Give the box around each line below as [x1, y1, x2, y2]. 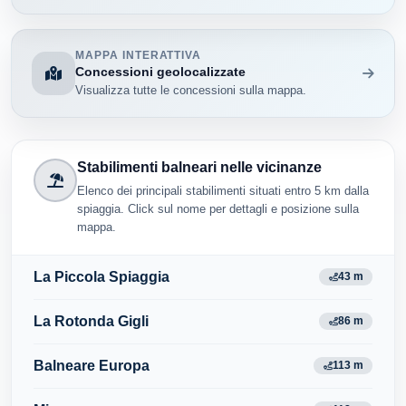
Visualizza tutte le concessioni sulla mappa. [75, 83, 307, 98]
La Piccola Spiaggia [34, 268, 169, 285]
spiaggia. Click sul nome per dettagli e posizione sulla [77, 201, 359, 216]
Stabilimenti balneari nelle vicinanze [77, 159, 322, 176]
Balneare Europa [34, 357, 150, 373]
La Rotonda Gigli [34, 313, 149, 329]
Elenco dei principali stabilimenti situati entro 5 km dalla [77, 183, 369, 198]
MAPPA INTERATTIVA [75, 49, 202, 61]
